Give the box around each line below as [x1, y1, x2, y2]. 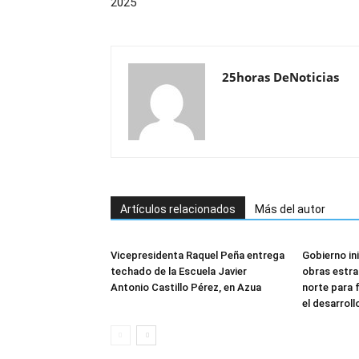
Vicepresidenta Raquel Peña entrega [111, 249, 284, 262]
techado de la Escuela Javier [111, 265, 247, 278]
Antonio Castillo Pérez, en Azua [111, 281, 261, 294]
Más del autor [255, 203, 325, 216]
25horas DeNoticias [222, 69, 339, 86]
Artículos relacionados [120, 203, 236, 216]
